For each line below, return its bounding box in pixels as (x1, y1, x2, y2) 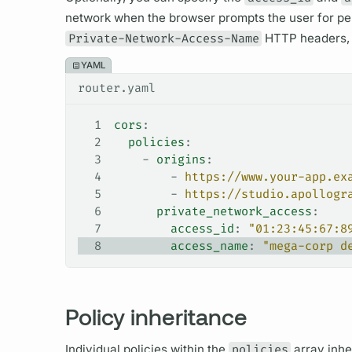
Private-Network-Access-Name (68, 30, 259, 46)
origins (156, 152, 206, 168)
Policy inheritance (64, 302, 247, 331)
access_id (113, 221, 234, 237)
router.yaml (77, 79, 156, 96)
